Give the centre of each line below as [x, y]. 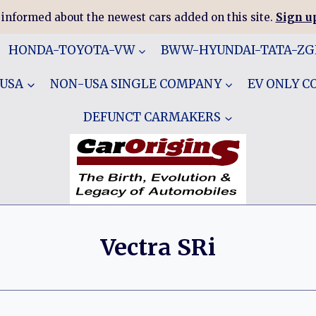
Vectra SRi [158, 248]
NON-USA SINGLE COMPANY [135, 84]
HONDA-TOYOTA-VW [71, 50]
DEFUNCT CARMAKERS [152, 117]
